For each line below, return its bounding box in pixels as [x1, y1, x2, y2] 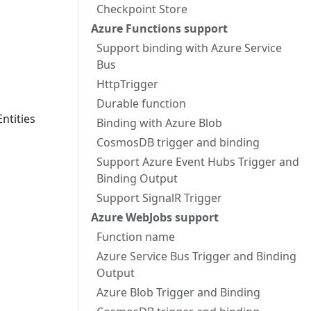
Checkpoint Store [96, 1, 187, 17]
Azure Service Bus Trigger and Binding [96, 249, 296, 264]
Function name [96, 229, 175, 244]
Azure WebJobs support [91, 210, 219, 225]
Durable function [96, 96, 186, 111]
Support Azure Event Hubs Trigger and [96, 154, 299, 169]
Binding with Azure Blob [96, 115, 222, 131]
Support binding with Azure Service [96, 40, 282, 56]
